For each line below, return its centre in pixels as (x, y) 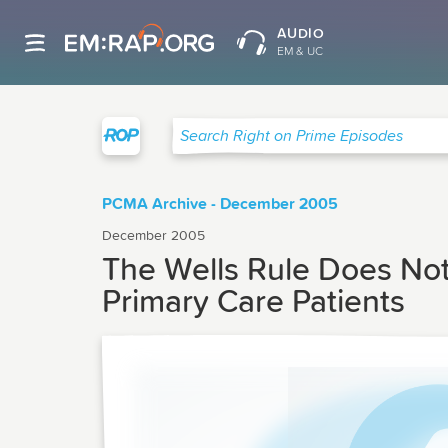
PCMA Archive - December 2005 (220, 204)
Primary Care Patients (253, 303)
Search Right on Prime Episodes (283, 143)
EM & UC (299, 52)
